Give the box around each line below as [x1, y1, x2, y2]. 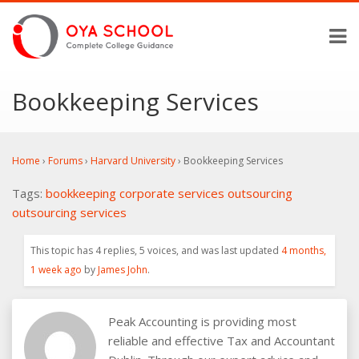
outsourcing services [12, 204, 127, 220]
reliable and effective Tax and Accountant [108, 332, 335, 349]
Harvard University [91, 153, 175, 167]
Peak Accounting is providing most [108, 313, 296, 329]
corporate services [119, 184, 224, 201]
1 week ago [30, 262, 82, 276]
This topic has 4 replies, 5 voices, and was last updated [30, 243, 281, 257]
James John [98, 262, 147, 276]
